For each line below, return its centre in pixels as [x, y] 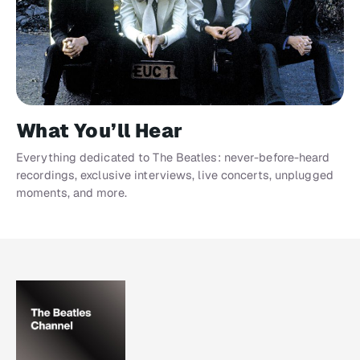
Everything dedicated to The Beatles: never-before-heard [173, 157]
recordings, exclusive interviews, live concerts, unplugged [175, 175]
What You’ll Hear [100, 131]
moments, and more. [72, 193]
